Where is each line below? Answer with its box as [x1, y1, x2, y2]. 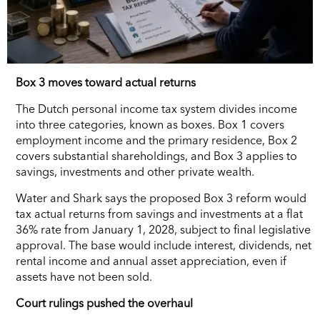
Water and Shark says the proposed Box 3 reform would [16, 190, 306, 205]
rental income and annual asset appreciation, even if [16, 253, 286, 268]
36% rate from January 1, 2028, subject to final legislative [16, 221, 311, 236]
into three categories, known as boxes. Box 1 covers [16, 116, 284, 131]
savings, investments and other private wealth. [16, 164, 254, 179]
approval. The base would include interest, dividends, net [16, 237, 311, 252]
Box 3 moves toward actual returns [16, 74, 196, 89]
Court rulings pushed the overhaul [16, 295, 193, 310]
